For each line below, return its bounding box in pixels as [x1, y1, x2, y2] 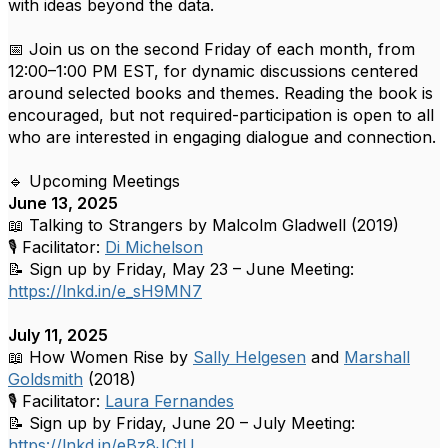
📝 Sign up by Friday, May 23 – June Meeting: [8, 259, 354, 279]
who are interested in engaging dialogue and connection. [8, 127, 436, 147]
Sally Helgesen [193, 347, 306, 367]
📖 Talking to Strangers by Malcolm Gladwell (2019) [8, 215, 399, 235]
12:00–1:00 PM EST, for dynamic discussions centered [8, 61, 418, 81]
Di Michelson [105, 237, 203, 257]
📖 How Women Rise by [8, 347, 188, 367]
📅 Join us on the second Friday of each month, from [8, 39, 415, 59]
